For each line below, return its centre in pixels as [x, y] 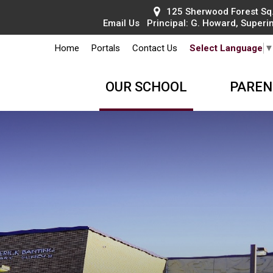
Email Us [121, 23]
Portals [105, 48]
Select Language [226, 48]
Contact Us [154, 48]
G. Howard [213, 23]
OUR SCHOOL [146, 87]
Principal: [165, 23]
